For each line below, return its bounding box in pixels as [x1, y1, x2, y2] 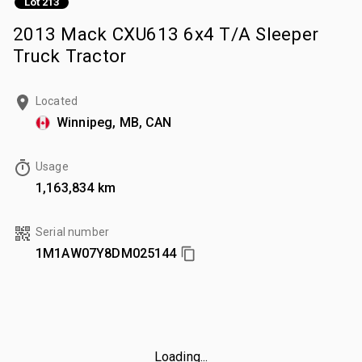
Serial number [36, 225, 109, 238]
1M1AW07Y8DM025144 [36, 245, 177, 261]
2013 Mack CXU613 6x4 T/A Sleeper [13, 23, 318, 44]
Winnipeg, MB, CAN [57, 114, 172, 130]
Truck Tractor [13, 44, 127, 66]
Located [36, 94, 78, 107]
